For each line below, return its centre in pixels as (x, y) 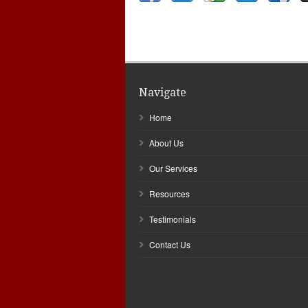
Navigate (163, 92)
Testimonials (173, 219)
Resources (169, 194)
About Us (166, 143)
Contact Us (170, 244)
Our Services (173, 168)
